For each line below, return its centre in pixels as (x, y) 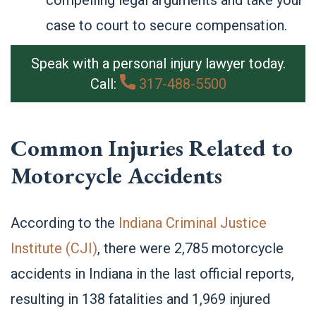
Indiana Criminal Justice (193, 223)
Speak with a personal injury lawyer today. (158, 63)
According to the (65, 223)
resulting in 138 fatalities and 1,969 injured (140, 299)
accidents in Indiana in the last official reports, (152, 274)
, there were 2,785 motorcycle (190, 248)
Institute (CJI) (54, 248)
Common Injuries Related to (152, 148)
